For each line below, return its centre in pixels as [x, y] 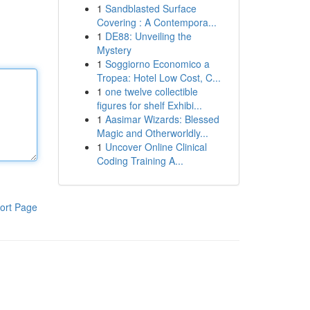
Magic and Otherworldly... [152, 133]
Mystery [114, 50]
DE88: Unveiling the [148, 36]
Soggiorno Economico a [157, 64]
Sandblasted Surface [151, 8]
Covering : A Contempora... [156, 22]
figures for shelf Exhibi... [149, 105]
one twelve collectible [151, 91]
